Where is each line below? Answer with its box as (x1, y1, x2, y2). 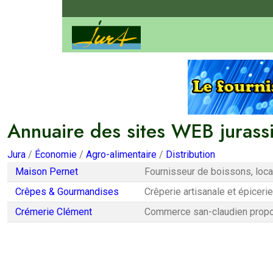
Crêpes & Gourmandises (15, 186, 119, 197)
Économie (35, 149, 77, 160)
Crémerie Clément (15, 206, 92, 218)
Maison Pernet (15, 166, 78, 177)
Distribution (166, 149, 215, 160)
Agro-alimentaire (86, 149, 157, 160)
